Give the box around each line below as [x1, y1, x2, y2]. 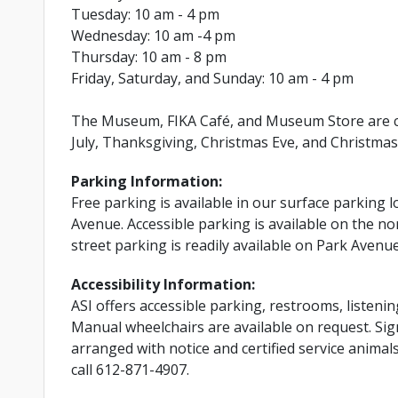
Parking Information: [71, 171, 222, 191]
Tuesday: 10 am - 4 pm [71, 4, 219, 24]
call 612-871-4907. [71, 359, 189, 379]
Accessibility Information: [71, 274, 255, 294]
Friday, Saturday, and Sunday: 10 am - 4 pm [71, 68, 354, 88]
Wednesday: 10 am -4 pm [71, 25, 235, 45]
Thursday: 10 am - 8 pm [71, 46, 227, 67]
